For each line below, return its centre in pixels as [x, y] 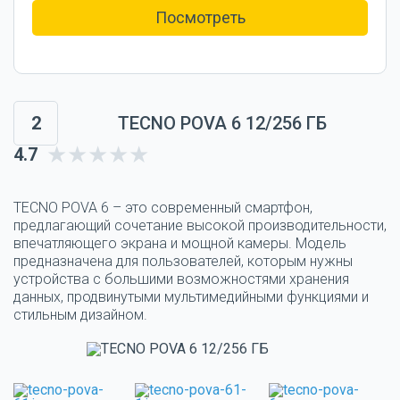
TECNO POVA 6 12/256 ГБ [222, 123]
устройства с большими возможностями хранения [181, 279]
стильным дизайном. [80, 314]
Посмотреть [200, 17]
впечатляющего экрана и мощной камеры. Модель [180, 243]
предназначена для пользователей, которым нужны [183, 261]
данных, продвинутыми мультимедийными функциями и [191, 296]
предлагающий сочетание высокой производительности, [200, 225]
